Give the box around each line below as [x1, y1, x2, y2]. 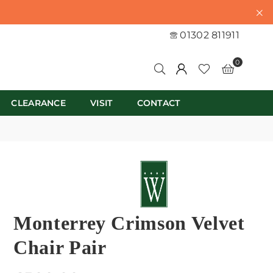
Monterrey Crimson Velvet [13, 212, 245, 234]
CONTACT [136, 97, 180, 108]
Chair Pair [13, 236, 107, 258]
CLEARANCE [11, 97, 66, 108]
